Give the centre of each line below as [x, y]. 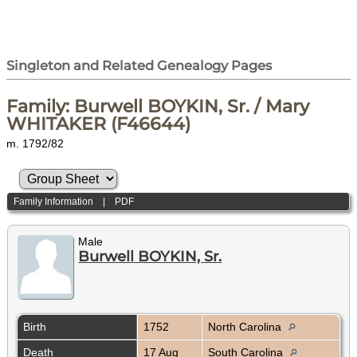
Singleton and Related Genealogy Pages [139, 65]
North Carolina [246, 326]
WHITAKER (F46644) [98, 124]
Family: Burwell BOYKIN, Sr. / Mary [158, 106]
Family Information [54, 201]
